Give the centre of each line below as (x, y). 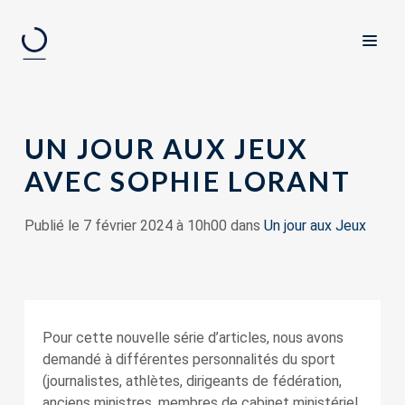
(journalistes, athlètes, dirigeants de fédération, (192, 381)
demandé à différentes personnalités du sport (188, 359)
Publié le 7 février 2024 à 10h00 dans (144, 226)
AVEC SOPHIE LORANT (187, 181)
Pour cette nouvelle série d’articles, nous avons (193, 338)
